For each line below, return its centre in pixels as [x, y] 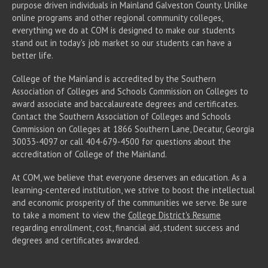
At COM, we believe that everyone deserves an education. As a [129, 178]
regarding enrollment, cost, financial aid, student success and [126, 228]
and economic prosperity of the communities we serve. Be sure [130, 203]
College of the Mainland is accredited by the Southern [114, 79]
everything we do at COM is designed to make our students [124, 31]
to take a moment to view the [70, 215]
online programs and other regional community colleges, [117, 18]
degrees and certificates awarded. [76, 240]
